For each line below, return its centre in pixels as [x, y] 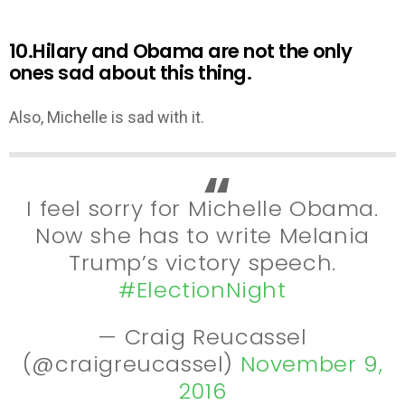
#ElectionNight [202, 289]
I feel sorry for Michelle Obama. [202, 208]
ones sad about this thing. [131, 72]
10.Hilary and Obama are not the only [181, 51]
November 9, [311, 364]
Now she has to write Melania [202, 235]
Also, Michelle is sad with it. [107, 118]
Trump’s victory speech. [202, 262]
